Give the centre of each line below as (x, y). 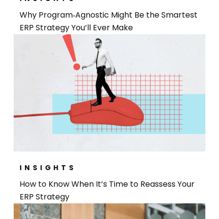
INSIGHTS (48, 168)
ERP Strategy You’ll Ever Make (77, 28)
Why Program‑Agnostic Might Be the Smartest (109, 15)
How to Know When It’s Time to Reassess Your (107, 184)
